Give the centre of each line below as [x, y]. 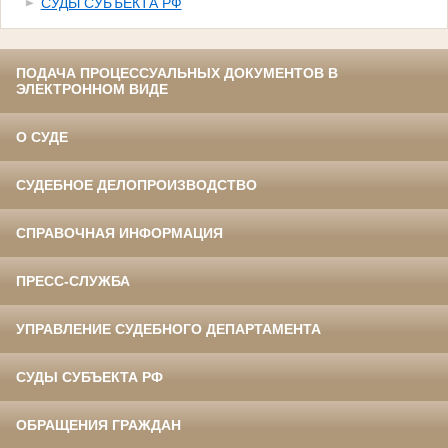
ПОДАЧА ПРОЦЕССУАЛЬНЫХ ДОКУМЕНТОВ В [177, 73]
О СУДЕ [42, 137]
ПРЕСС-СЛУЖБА [73, 281]
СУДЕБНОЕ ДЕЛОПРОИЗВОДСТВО [136, 185]
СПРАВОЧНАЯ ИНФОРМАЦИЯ [119, 233]
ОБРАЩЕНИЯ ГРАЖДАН [98, 425]
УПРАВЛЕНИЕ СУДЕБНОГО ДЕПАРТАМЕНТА [168, 329]
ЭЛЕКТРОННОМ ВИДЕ [92, 89]
